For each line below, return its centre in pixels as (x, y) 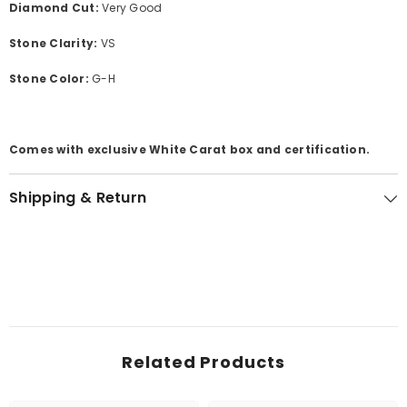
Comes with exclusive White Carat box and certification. (190, 150)
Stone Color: (51, 79)
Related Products (203, 362)
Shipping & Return (78, 198)
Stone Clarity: (54, 44)
